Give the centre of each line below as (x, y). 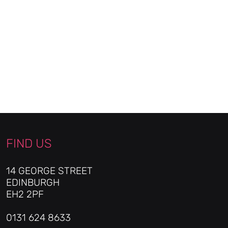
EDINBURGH (33, 182)
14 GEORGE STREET (49, 171)
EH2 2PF (25, 194)
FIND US (29, 144)
